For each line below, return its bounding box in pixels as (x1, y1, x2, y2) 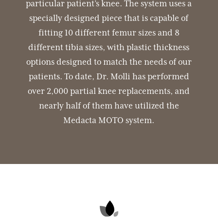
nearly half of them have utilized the (38, 101, 179, 111)
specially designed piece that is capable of (29, 13, 189, 23)
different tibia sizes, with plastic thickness (28, 42, 190, 53)
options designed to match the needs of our (26, 57, 192, 67)
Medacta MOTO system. (63, 115, 155, 126)
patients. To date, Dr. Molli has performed (28, 72, 189, 82)
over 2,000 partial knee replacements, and (28, 86, 190, 96)
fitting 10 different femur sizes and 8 (38, 28, 180, 38)
